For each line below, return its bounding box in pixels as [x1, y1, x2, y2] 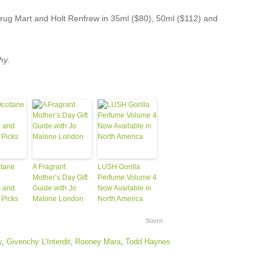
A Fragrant [32, 163, 66, 171]
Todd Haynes [125, 237, 170, 246]
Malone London [32, 195, 83, 203]
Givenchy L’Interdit [6, 237, 70, 246]
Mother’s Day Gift [32, 173, 88, 182]
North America [97, 195, 143, 203]
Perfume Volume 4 [97, 173, 157, 182]
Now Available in [97, 184, 151, 192]
